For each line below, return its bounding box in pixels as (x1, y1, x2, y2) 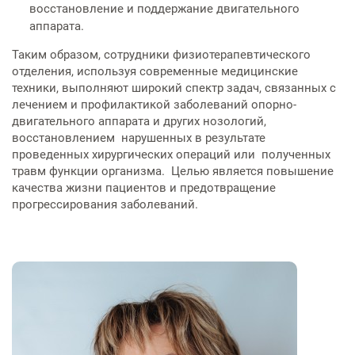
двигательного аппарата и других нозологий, (12, 113, 266, 128)
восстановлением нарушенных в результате (12, 130, 265, 145)
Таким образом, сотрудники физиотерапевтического (12, 47, 311, 62)
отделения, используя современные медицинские (12, 63, 298, 78)
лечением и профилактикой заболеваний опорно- (12, 97, 296, 112)
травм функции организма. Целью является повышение (12, 163, 334, 178)
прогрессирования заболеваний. (12, 197, 198, 212)
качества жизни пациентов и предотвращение (12, 180, 276, 195)
